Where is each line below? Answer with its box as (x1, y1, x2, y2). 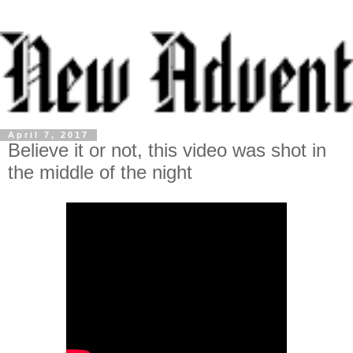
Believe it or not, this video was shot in (8, 139, 326, 162)
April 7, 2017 (8, 130, 89, 140)
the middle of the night (8, 162, 192, 184)
